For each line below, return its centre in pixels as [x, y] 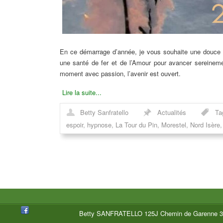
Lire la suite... [82, 93]
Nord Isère [205, 125]
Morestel [173, 125]
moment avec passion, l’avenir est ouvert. [120, 74]
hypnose [99, 125]
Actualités [171, 112]
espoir [74, 125]
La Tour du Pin [136, 125]
